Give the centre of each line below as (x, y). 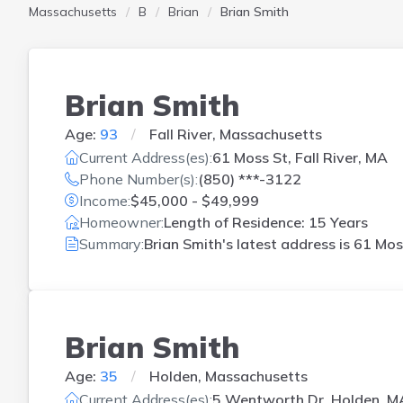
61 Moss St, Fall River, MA (300, 157)
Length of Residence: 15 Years (266, 222)
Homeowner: (121, 222)
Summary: (112, 244)
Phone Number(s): (139, 179)
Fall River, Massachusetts (236, 134)
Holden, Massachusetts (228, 376)
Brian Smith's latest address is (249, 244)
